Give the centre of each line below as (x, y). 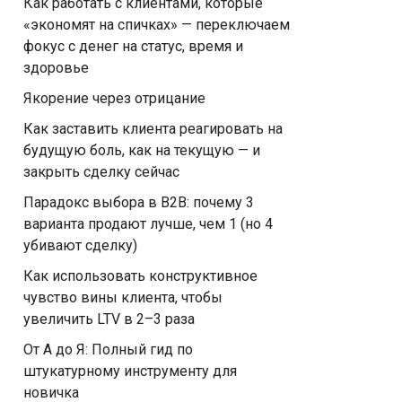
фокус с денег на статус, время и (133, 46)
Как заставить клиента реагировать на (153, 129)
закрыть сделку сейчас (101, 172)
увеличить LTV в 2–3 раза (109, 319)
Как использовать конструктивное (140, 276)
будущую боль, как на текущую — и (142, 150)
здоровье (56, 68)
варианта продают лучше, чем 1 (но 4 (148, 224)
